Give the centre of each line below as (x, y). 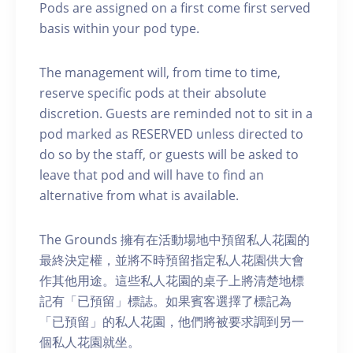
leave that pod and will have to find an (152, 175)
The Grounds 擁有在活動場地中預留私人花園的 (175, 239)
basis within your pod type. (119, 28)
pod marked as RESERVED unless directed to (171, 134)
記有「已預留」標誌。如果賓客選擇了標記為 (165, 301)
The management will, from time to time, (160, 72)
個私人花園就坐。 (90, 342)
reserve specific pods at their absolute (153, 93)
